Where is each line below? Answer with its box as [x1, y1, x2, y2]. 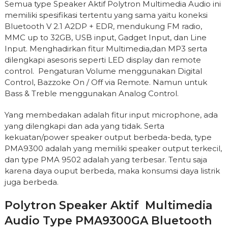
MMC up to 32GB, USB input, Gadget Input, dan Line [4, 33, 207, 42]
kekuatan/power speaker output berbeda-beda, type [4, 132, 212, 142]
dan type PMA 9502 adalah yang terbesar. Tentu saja [4, 155, 207, 164]
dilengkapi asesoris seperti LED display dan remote [4, 55, 201, 65]
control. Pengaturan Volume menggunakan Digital [4, 66, 202, 76]
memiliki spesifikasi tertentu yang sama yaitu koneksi [4, 10, 208, 20]
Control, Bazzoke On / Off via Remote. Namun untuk [4, 77, 207, 87]
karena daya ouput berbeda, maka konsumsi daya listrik [4, 166, 220, 176]
